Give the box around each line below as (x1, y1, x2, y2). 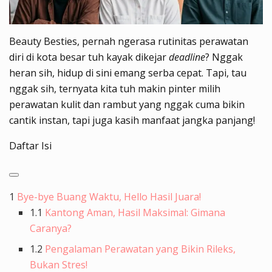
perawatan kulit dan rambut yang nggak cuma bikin (9, 97, 245, 111)
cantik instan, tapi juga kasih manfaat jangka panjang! (9, 113, 255, 127)
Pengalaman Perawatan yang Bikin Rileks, (45, 242, 236, 256)
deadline (169, 50, 205, 64)
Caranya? (30, 221, 72, 235)
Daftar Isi (9, 138, 52, 152)
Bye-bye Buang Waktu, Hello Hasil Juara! (17, 189, 201, 203)
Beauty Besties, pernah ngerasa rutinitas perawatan (9, 34, 248, 48)
